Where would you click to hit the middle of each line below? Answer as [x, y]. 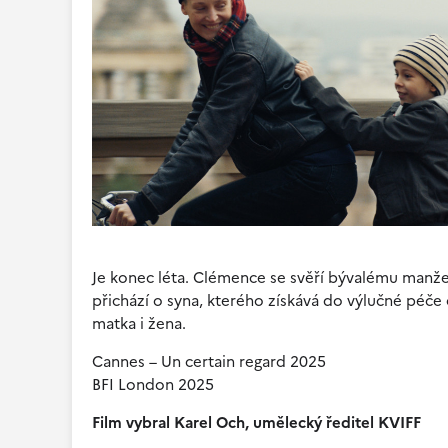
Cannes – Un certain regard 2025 [209, 362]
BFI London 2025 [153, 385]
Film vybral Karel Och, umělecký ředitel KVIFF [256, 423]
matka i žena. [139, 324]
